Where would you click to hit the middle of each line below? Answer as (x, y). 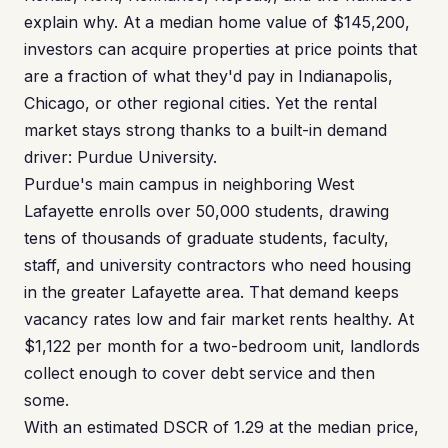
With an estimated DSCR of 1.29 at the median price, (221, 427)
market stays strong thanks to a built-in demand (205, 130)
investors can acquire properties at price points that (220, 49)
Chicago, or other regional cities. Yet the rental (200, 103)
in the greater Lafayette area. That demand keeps (211, 292)
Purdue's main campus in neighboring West (189, 184)
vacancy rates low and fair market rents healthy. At (219, 319)
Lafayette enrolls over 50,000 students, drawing (206, 211)
